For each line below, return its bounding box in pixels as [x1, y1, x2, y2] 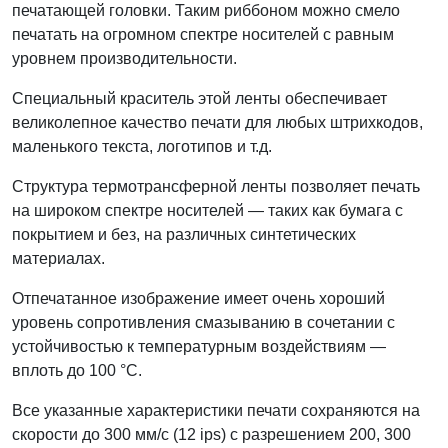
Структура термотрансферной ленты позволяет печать [12, 178, 420, 196]
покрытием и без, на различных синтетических [12, 226, 356, 244]
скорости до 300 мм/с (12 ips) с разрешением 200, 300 [12, 426, 411, 444]
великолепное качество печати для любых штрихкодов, [12, 114, 423, 132]
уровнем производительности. [12, 50, 237, 68]
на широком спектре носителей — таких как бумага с [12, 202, 403, 220]
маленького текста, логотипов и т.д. [12, 138, 272, 156]
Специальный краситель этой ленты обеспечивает [12, 90, 387, 108]
